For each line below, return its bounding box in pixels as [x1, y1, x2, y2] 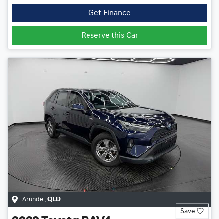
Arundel [22, 196, 44, 203]
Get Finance [88, 9, 131, 18]
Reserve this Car [81, 32, 138, 40]
